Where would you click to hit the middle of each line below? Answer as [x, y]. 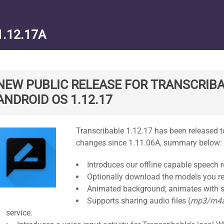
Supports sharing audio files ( [139, 201]
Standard [92, 120]
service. [19, 213]
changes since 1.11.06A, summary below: [149, 143]
